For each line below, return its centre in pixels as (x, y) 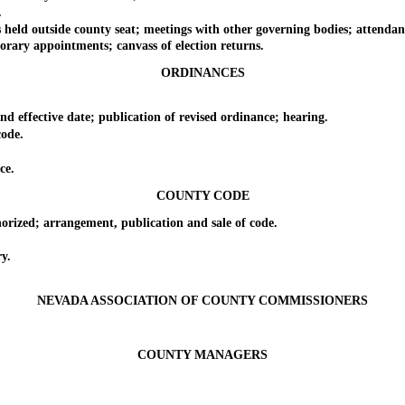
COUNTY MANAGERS (202, 354)
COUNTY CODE (202, 195)
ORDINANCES (202, 73)
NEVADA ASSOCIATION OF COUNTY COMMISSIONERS (202, 300)
